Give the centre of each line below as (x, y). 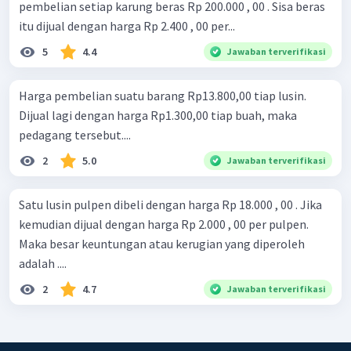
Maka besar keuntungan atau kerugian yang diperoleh (162, 244)
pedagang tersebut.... (75, 135)
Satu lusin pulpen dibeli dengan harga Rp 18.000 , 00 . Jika (170, 205)
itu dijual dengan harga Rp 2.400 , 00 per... (127, 26)
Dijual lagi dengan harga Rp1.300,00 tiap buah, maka (158, 116)
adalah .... (43, 264)
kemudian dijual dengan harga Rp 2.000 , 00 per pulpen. (164, 224)
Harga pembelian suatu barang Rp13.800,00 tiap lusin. (163, 96)
